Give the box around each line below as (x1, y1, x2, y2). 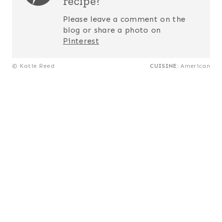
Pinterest (63, 36, 99, 46)
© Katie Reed (12, 62, 55, 69)
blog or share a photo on (63, 25, 161, 35)
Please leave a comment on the (63, 14, 186, 24)
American (178, 62, 210, 69)
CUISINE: (150, 62, 179, 69)
